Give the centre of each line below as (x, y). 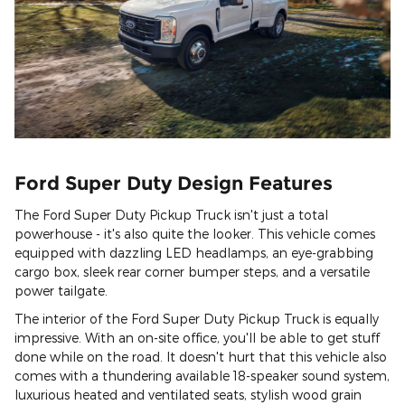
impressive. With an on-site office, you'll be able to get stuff (197, 337)
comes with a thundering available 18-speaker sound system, (202, 375)
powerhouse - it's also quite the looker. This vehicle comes (195, 233)
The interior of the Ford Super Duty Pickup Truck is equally (197, 318)
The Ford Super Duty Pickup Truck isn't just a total (171, 214)
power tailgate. (61, 290)
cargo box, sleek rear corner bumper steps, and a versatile (192, 271)
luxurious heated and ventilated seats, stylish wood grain (188, 394)
